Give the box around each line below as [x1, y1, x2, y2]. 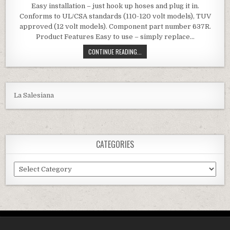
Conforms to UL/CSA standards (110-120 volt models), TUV [19, 12, 211, 20]
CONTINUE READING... [88, 47, 142, 56]
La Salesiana [14, 91, 54, 99]
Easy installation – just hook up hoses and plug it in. [31, 2, 199, 10]
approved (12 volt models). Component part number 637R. [19, 22, 211, 30]
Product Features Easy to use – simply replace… [35, 32, 195, 41]
